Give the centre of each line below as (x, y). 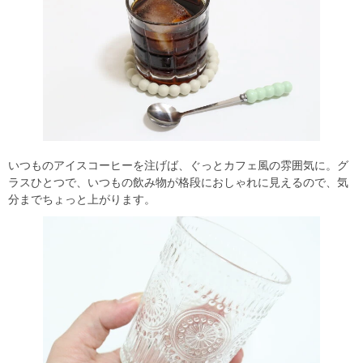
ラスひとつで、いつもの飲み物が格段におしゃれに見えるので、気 (178, 183)
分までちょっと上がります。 (82, 200)
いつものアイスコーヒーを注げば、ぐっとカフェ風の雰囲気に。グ (178, 166)
